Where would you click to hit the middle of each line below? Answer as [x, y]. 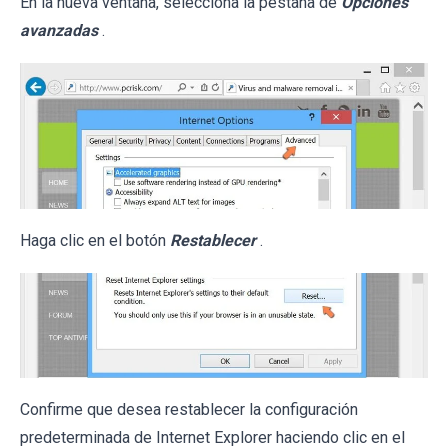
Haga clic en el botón [95, 240]
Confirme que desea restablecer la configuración [189, 410]
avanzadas [59, 31]
